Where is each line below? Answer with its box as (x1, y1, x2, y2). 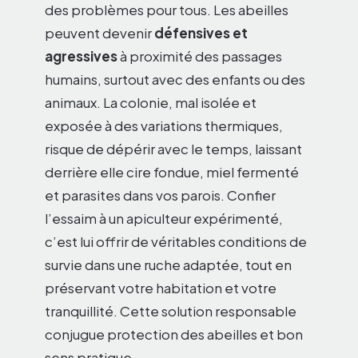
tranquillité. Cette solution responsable (45, 301, 296, 320)
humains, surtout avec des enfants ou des (45, 70, 305, 88)
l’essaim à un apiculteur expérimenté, (45, 209, 283, 227)
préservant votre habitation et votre (45, 278, 276, 296)
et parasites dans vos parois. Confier (45, 185, 276, 204)
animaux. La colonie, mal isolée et (45, 93, 257, 111)
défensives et (154, 23, 248, 42)
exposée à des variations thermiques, (45, 116, 283, 134)
